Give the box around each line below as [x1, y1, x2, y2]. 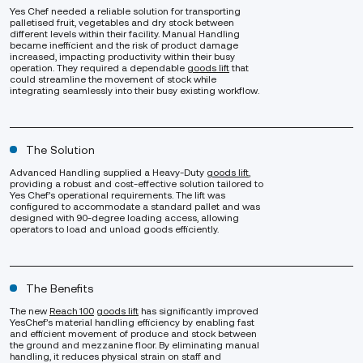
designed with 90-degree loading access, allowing [10, 211, 239, 224]
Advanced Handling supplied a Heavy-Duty [10, 166, 207, 178]
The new [10, 305, 49, 317]
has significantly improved [139, 305, 258, 317]
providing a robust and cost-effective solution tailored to [10, 177, 263, 190]
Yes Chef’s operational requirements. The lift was [10, 189, 225, 201]
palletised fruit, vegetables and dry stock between [10, 16, 234, 28]
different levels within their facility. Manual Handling [10, 28, 240, 40]
